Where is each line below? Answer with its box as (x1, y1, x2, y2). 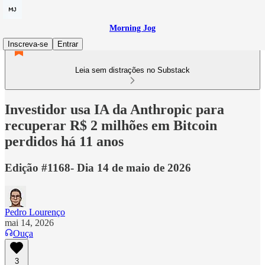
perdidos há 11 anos (5, 133, 124, 149)
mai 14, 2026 (5, 217, 54, 228)
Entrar (57, 40, 78, 49)
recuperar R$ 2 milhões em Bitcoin (5, 117, 217, 133)
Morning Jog (109, 24, 156, 33)
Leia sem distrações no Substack (75, 66, 190, 75)
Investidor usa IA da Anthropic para (5, 101, 224, 117)
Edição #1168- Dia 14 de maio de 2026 (5, 161, 191, 174)
